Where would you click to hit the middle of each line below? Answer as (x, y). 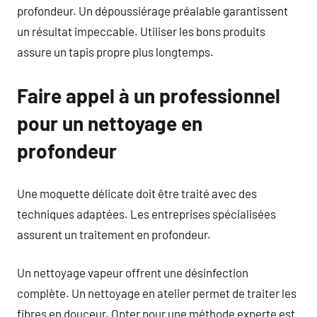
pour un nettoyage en (110, 123)
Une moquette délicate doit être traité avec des (137, 193)
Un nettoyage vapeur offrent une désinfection (133, 272)
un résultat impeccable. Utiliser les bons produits (141, 31)
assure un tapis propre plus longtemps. (115, 52)
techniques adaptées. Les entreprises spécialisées (146, 213)
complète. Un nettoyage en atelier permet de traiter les (157, 293)
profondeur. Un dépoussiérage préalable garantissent (152, 11)
